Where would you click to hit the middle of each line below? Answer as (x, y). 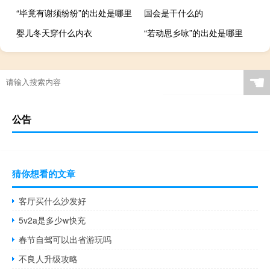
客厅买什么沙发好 (53, 201)
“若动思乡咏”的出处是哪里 (194, 33)
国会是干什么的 (174, 13)
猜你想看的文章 (44, 174)
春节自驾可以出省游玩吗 (65, 240)
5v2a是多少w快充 (52, 220)
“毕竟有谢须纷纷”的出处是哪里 (74, 13)
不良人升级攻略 (49, 259)
